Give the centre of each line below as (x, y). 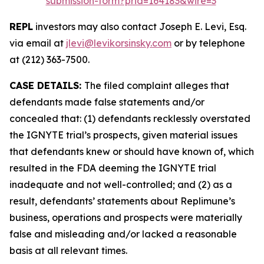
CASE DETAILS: (47, 85)
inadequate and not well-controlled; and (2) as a (121, 184)
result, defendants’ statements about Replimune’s (122, 201)
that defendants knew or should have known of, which (132, 151)
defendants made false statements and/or (107, 102)
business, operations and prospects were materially (126, 217)
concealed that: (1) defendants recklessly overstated (130, 118)
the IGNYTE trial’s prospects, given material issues (123, 135)
